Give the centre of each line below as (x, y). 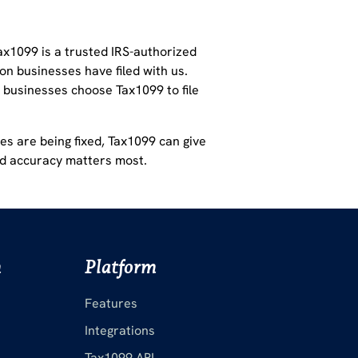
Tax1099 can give (157, 141)
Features (111, 304)
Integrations (119, 331)
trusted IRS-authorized (131, 52)
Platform (120, 267)
